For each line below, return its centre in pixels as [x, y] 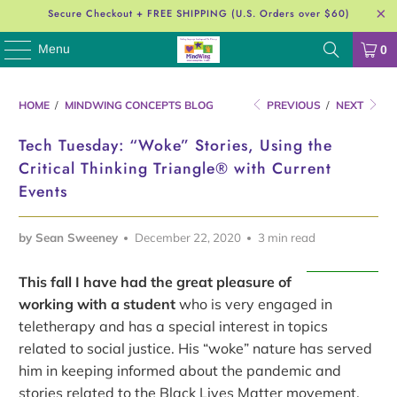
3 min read [287, 237]
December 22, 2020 [188, 237]
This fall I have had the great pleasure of [156, 281]
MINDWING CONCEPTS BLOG [140, 105]
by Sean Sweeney [69, 237]
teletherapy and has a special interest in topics [174, 326]
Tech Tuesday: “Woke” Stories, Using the [176, 145]
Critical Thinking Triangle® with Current [175, 168]
